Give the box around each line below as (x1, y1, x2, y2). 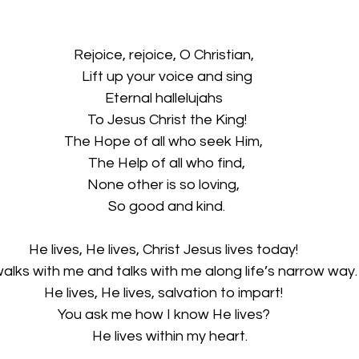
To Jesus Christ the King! (80, 112, 247, 127)
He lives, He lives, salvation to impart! (44, 285, 283, 301)
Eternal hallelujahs (104, 91, 223, 106)
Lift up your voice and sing (75, 69, 252, 84)
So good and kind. (102, 199, 225, 214)
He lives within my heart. (79, 329, 248, 344)
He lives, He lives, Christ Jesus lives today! (29, 242, 298, 257)
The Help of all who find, (82, 155, 245, 171)
